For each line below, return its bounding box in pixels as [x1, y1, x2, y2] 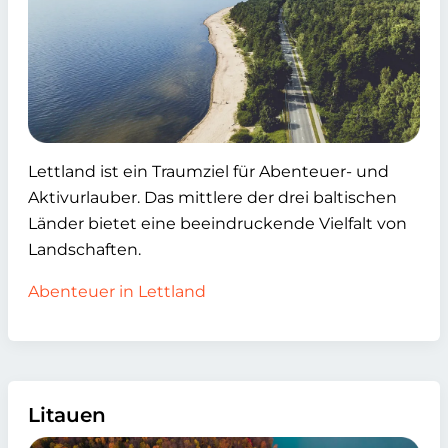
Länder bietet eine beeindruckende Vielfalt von [28, 214, 407, 233]
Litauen [28, 403, 106, 427]
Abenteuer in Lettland [28, 282, 206, 301]
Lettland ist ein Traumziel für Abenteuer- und [28, 162, 389, 181]
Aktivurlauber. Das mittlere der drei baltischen [28, 188, 397, 207]
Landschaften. [28, 240, 141, 259]
